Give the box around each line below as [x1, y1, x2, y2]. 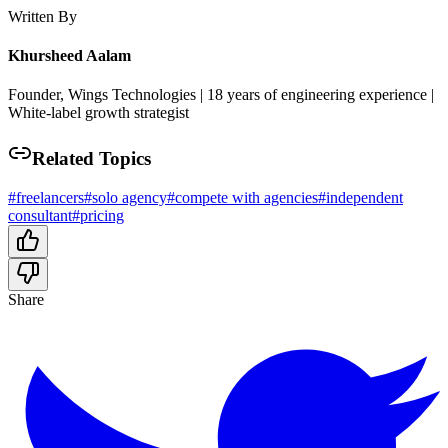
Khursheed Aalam [8, 46, 131, 64]
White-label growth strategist [8, 104, 189, 122]
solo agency [92, 188, 167, 206]
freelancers [16, 188, 84, 206]
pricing [80, 206, 124, 224]
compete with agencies [175, 188, 318, 206]
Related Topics [32, 147, 151, 169]
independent [326, 188, 403, 206]
